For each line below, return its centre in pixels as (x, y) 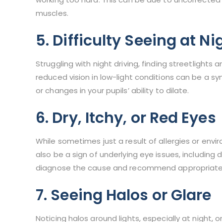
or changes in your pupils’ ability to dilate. (112, 91)
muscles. (52, 13)
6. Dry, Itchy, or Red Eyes (126, 118)
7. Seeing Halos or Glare (124, 195)
